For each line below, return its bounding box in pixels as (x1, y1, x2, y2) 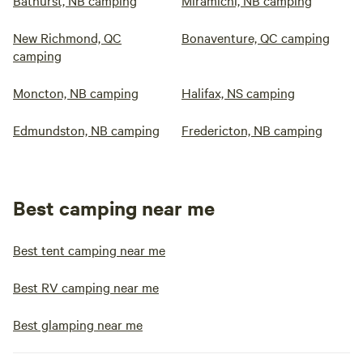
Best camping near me (13, 194, 215, 220)
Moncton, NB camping (13, 83, 139, 101)
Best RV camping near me (13, 278, 159, 296)
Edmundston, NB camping (13, 121, 160, 139)
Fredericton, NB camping (181, 121, 322, 139)
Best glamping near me (13, 315, 143, 333)
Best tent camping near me (13, 241, 165, 258)
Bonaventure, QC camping (181, 28, 330, 46)
